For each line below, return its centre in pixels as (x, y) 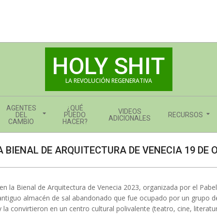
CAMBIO (21, 122)
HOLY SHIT (108, 66)
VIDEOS (130, 111)
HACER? (75, 122)
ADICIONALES (130, 118)
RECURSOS (186, 115)
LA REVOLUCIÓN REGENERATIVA (108, 81)
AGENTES (21, 108)
